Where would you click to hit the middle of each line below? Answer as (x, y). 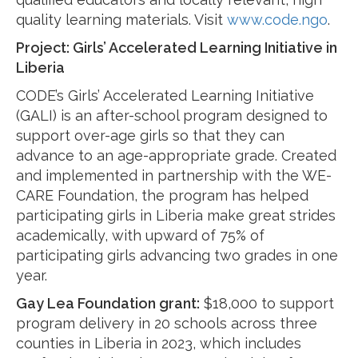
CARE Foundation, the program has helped (162, 195)
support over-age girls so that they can (150, 135)
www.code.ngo (277, 20)
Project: (44, 48)
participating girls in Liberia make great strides (176, 215)
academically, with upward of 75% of (140, 235)
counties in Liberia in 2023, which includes (159, 343)
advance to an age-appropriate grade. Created (176, 155)
